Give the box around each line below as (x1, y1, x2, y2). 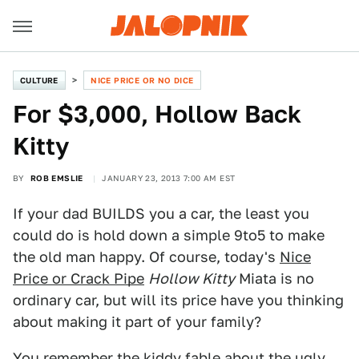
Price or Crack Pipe (13, 270, 144, 287)
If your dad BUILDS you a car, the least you (13, 205, 309, 222)
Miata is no (235, 270, 314, 287)
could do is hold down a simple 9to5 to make (13, 227, 325, 244)
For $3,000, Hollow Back (13, 99, 301, 128)
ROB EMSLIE (30, 173, 83, 183)
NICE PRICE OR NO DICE (91, 75, 194, 85)
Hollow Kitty (148, 270, 235, 287)
